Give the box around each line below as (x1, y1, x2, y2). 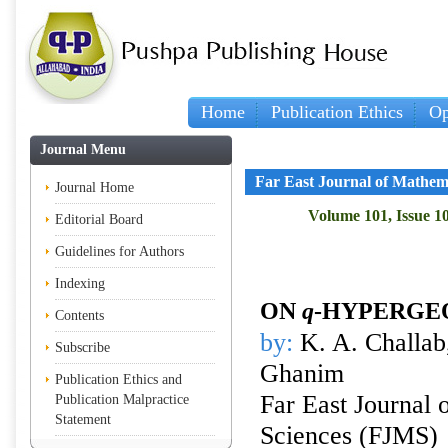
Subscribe (55, 340, 110, 355)
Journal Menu (40, 142, 126, 157)
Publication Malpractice (55, 392, 189, 407)
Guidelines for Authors (55, 244, 184, 259)
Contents (55, 308, 104, 323)
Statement (55, 412, 111, 427)
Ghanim (260, 359, 344, 388)
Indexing (55, 276, 105, 291)
